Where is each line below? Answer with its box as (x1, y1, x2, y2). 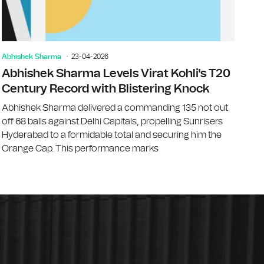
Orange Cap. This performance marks (2, 143, 159, 153)
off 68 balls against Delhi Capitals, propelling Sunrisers (2, 116, 223, 126)
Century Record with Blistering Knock (2, 82, 210, 95)
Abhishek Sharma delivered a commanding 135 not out (2, 103, 229, 113)
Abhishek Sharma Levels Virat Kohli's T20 (2, 67, 231, 80)
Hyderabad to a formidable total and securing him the (2, 130, 222, 140)
